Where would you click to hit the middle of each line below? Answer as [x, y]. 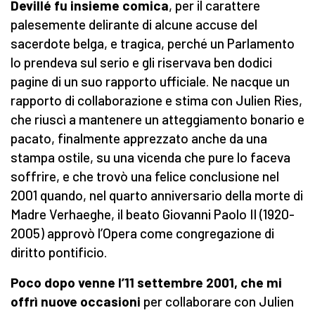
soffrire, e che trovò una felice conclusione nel [145, 176]
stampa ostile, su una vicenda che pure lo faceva [150, 157]
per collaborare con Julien [217, 302]
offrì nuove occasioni [76, 302]
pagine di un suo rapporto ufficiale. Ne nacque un [150, 82]
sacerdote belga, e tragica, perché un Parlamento [153, 44]
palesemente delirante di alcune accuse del [134, 25]
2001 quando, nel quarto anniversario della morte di [157, 195]
